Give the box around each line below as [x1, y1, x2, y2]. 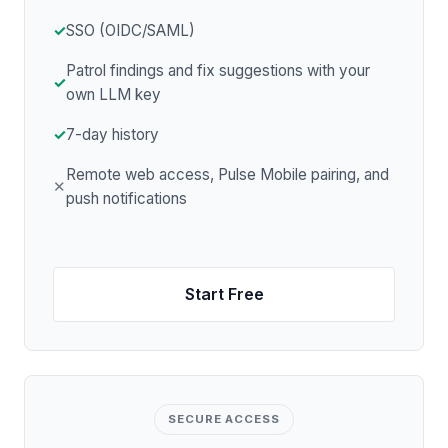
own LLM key [66, 84, 161, 104]
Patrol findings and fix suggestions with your [66, 60, 370, 80]
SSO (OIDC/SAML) [66, 20, 195, 40]
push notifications [66, 188, 187, 208]
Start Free [184, 283, 264, 304]
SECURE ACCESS [168, 412, 280, 427]
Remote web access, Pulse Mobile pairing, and [66, 164, 389, 184]
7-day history [66, 124, 159, 144]
